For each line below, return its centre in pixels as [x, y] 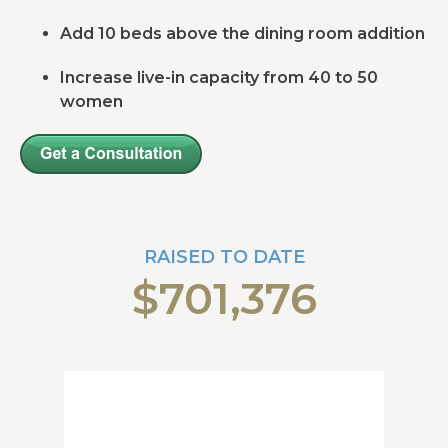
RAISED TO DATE [224, 257]
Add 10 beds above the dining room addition [242, 33]
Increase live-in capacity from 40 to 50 [219, 77]
